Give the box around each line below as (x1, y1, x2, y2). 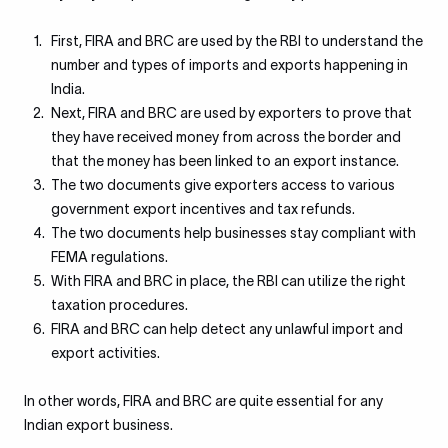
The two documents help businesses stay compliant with (51, 225, 416, 241)
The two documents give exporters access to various (51, 177, 395, 193)
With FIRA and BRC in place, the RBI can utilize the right (51, 273, 406, 289)
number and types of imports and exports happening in (51, 57, 408, 73)
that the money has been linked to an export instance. (51, 153, 399, 169)
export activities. (51, 345, 160, 361)
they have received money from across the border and (51, 129, 401, 145)
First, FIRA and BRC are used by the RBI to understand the (51, 33, 423, 49)
